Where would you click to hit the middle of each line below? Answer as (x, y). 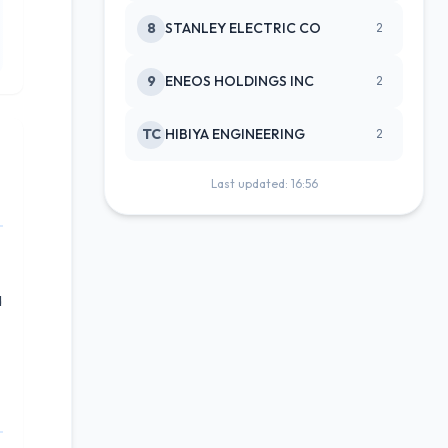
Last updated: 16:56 (264, 183)
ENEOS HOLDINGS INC (239, 81)
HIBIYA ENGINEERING (235, 134)
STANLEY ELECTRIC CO (243, 28)
